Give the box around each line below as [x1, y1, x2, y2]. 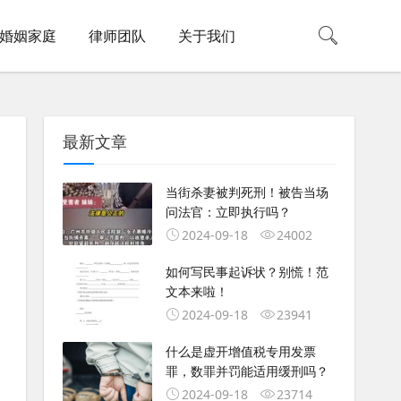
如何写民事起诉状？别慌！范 [165, 262, 328, 280]
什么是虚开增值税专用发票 [165, 342, 316, 360]
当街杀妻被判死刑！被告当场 [165, 183, 328, 200]
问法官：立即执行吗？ [165, 203, 291, 220]
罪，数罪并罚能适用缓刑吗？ [165, 362, 328, 380]
